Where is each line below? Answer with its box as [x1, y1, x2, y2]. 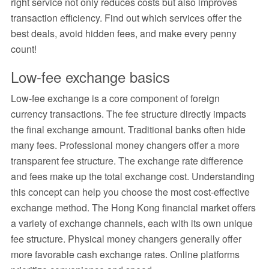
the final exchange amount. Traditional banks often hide [10, 122, 246, 137]
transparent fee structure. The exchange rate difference [10, 154, 243, 168]
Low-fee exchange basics [10, 66, 170, 88]
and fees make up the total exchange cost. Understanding [10, 169, 255, 184]
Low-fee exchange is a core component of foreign [10, 91, 220, 106]
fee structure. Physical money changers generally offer [10, 232, 241, 246]
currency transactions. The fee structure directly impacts [10, 107, 246, 121]
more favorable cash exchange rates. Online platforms [10, 247, 240, 262]
